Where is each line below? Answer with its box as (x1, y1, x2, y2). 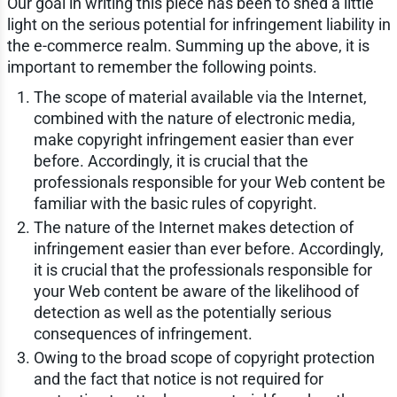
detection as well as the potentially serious (33, 302, 331, 322)
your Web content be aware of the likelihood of (33, 281, 359, 300)
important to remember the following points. (6, 57, 317, 76)
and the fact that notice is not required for (33, 369, 323, 388)
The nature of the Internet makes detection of (33, 217, 354, 237)
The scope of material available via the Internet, (33, 87, 367, 106)
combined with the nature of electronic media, (33, 108, 355, 128)
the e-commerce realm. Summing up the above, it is (6, 35, 370, 55)
